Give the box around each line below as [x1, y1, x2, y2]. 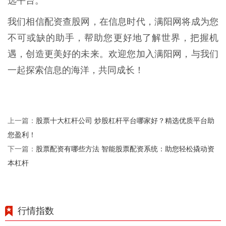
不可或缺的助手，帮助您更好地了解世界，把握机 [8, 32, 218, 43]
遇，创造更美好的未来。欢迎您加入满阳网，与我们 [8, 48, 218, 59]
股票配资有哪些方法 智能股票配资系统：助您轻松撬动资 [36, 143, 214, 153]
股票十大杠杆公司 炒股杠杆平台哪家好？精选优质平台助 [36, 115, 214, 125]
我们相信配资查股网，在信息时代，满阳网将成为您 [8, 16, 218, 27]
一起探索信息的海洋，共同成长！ [8, 65, 144, 75]
